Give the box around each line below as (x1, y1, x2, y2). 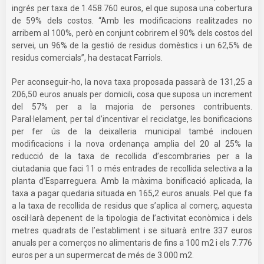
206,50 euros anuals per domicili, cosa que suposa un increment (12, 89, 252, 99)
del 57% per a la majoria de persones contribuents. (12, 101, 252, 111)
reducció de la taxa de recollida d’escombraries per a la (12, 151, 252, 161)
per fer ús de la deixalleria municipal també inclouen (12, 126, 252, 136)
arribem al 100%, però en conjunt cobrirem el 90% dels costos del (12, 28, 252, 38)
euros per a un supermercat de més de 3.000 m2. (12, 250, 194, 260)
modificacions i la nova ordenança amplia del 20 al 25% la (12, 138, 252, 148)
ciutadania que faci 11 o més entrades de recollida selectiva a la (12, 163, 252, 173)
